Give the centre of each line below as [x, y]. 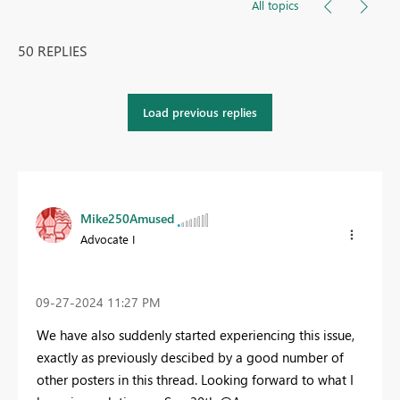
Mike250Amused [127, 218]
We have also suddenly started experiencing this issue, [196, 335]
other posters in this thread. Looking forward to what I [195, 380]
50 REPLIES [53, 50]
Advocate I [108, 238]
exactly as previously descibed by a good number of [190, 358]
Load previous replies [200, 112]
